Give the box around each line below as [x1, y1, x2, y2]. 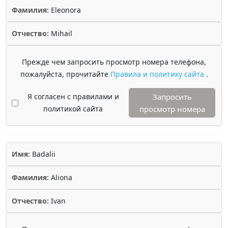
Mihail [49, 28, 72, 38]
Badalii [30, 149, 55, 159]
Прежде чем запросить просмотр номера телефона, [22, 57, 206, 67]
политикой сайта [43, 104, 103, 113]
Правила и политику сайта [110, 69, 206, 79]
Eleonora [49, 5, 81, 15]
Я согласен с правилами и [27, 92, 119, 101]
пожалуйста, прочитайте [20, 69, 110, 79]
